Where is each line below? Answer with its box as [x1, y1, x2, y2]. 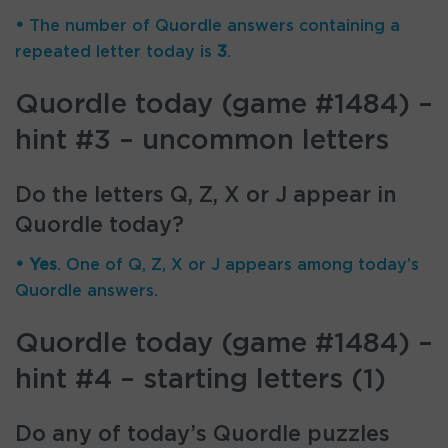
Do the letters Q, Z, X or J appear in [15, 185, 397, 206]
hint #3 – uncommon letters [15, 127, 389, 155]
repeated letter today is [15, 43, 217, 60]
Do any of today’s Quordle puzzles [15, 424, 390, 445]
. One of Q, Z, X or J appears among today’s [57, 256, 419, 273]
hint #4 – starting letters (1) [15, 366, 386, 394]
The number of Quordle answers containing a [24, 17, 400, 34]
